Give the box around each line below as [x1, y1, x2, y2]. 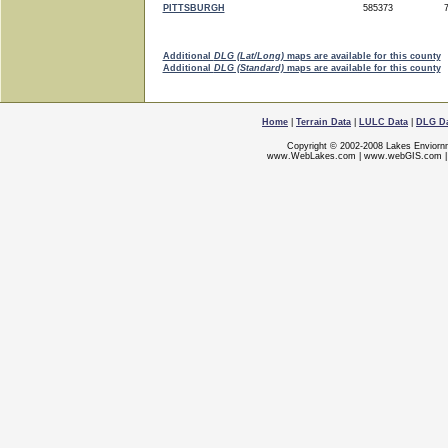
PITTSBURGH [162, 3, 225, 13]
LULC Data [359, 117, 408, 127]
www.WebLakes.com [267, 151, 356, 161]
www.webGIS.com [364, 151, 442, 161]
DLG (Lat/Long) [213, 51, 284, 61]
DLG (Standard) [213, 63, 284, 73]
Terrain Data [296, 117, 351, 127]
